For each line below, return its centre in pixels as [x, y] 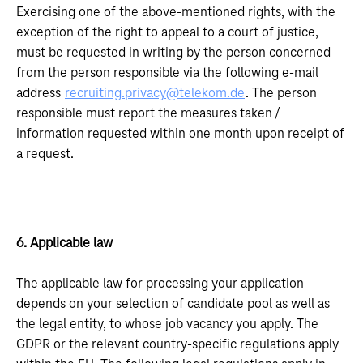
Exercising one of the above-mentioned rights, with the [176, 12]
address [40, 93]
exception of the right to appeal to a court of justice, [167, 32]
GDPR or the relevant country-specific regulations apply [177, 344]
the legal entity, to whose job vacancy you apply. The [167, 324]
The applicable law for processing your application [160, 284]
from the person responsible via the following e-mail [167, 73]
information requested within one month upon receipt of [180, 134]
